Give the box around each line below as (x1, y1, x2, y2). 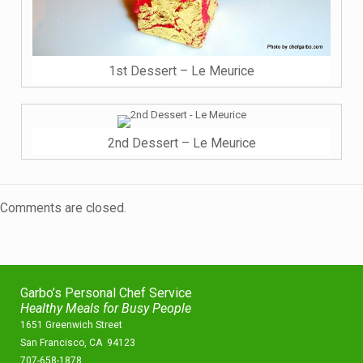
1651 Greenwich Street (20, 319, 122, 331)
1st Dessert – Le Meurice (109, 63, 254, 79)
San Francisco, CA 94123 (20, 337, 135, 349)
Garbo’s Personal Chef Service (20, 285, 192, 301)
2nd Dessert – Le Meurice (107, 135, 256, 151)
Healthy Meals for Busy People (20, 301, 191, 317)
